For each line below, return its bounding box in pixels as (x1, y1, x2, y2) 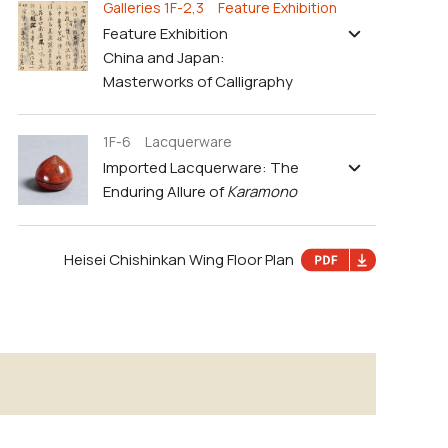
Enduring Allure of (103, 181, 227, 202)
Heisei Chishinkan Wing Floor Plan (64, 249, 294, 271)
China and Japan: (103, 47, 225, 68)
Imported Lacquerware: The (103, 157, 299, 178)
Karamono (227, 181, 297, 202)
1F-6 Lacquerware (103, 132, 232, 151)
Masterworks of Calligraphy (103, 71, 293, 92)
